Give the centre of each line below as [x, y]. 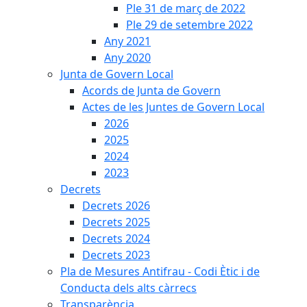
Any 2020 [127, 58]
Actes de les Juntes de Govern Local [173, 107]
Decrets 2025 [116, 222]
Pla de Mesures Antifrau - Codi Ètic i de [160, 271]
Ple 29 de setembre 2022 [189, 25]
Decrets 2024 [116, 238]
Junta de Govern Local [117, 74]
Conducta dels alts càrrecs [128, 288]
